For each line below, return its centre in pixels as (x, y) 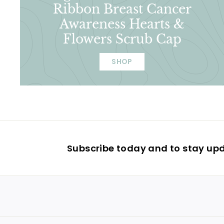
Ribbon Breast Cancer (122, 9)
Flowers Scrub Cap (122, 39)
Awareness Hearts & (122, 24)
